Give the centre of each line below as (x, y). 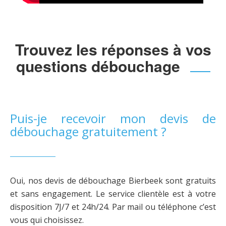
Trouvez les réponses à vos (113, 49)
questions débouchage (98, 66)
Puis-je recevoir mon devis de (113, 119)
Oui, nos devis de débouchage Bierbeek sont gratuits (113, 181)
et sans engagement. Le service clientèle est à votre (113, 194)
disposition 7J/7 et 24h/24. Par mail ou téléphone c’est (113, 207)
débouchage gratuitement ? (88, 132)
